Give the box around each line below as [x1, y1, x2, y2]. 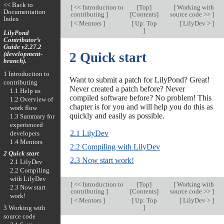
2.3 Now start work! [69, 155, 134, 164]
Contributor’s [3, 35, 40, 43]
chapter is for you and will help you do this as [69, 102, 213, 111]
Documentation [3, 8, 45, 16]
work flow [9, 103, 37, 111]
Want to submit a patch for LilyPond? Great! [69, 75, 209, 84]
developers [9, 129, 39, 137]
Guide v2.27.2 [3, 42, 41, 50]
